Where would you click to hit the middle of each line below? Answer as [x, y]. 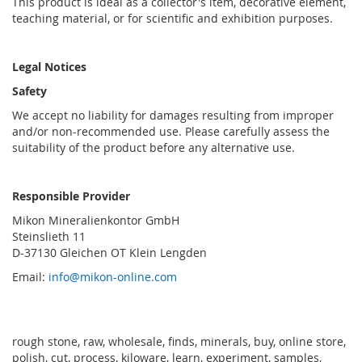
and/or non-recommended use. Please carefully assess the [171, 131]
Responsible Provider [71, 196]
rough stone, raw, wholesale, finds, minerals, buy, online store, [179, 341]
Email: [30, 276]
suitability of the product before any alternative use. [154, 147]
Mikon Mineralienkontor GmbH [96, 220]
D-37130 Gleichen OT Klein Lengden [109, 252]
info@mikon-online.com [113, 276]
